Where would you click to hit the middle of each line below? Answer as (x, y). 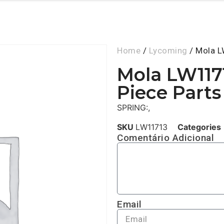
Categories (199, 127)
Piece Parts (169, 93)
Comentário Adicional (165, 137)
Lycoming (168, 51)
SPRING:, (133, 108)
